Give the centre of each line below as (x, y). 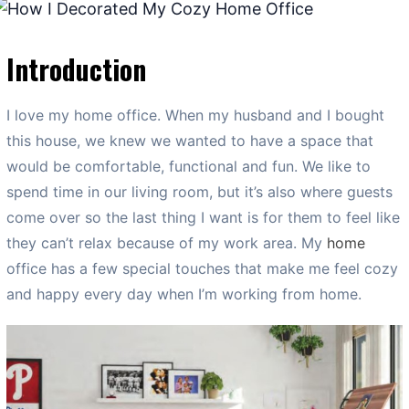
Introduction (76, 69)
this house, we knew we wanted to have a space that (190, 141)
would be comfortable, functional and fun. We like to (189, 167)
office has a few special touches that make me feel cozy (202, 269)
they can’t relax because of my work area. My (167, 243)
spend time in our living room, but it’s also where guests (199, 192)
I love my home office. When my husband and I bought (195, 115)
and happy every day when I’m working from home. (184, 294)
